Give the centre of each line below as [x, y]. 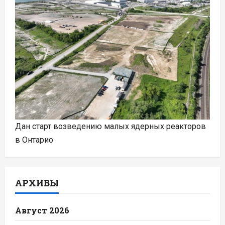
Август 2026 [42, 210]
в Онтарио [34, 140]
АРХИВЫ [37, 183]
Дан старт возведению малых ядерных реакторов [110, 126]
